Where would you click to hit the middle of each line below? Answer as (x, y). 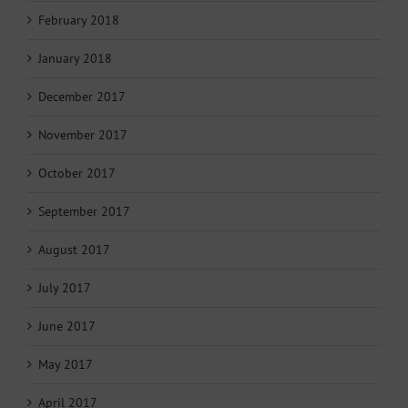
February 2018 (79, 20)
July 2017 (65, 287)
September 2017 (84, 211)
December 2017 (82, 96)
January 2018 (75, 58)
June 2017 (67, 326)
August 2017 (74, 249)
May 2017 (66, 364)
